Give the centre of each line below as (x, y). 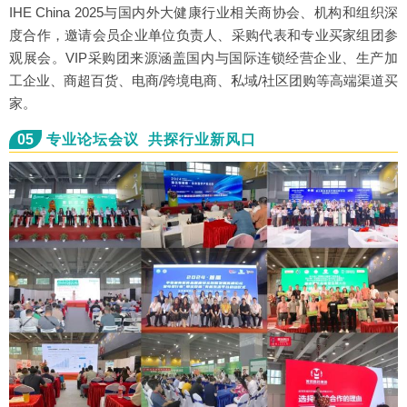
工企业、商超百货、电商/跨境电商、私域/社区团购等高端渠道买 (203, 80)
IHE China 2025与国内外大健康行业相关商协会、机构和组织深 (203, 12)
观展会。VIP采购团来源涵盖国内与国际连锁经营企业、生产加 (203, 58)
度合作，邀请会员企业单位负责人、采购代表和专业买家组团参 (203, 35)
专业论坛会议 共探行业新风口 (151, 139)
